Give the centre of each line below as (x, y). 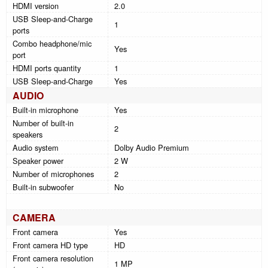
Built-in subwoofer (43, 187)
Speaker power (38, 160)
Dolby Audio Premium (152, 147)
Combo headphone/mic (52, 43)
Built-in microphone (45, 109)
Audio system (36, 147)
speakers (28, 134)
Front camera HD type (50, 245)
